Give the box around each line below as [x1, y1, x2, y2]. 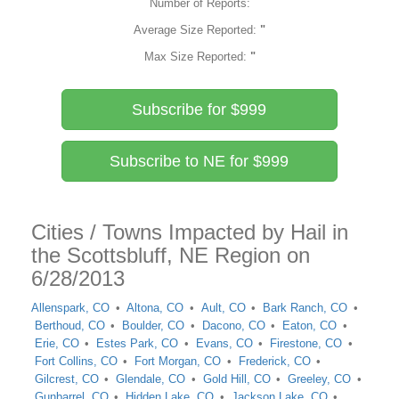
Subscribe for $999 [132, 101, 267, 118]
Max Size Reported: [143, 50, 250, 63]
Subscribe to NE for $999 [110, 152, 289, 170]
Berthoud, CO [34, 319, 105, 332]
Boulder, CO [122, 319, 185, 332]
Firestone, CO [270, 337, 343, 350]
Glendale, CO [116, 372, 186, 386]
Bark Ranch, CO [263, 301, 348, 314]
